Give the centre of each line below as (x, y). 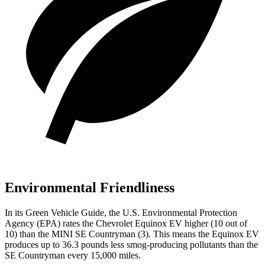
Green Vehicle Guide (65, 212)
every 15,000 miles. (103, 255)
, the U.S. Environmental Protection (171, 212)
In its (15, 212)
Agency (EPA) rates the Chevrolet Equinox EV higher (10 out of (126, 223)
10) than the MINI (40, 234)
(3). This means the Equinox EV (197, 234)
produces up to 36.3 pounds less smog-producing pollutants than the (131, 244)
